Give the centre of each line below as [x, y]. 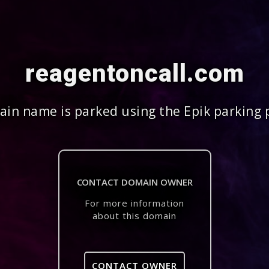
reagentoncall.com [134, 73]
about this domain [134, 216]
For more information [134, 203]
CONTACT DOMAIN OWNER [134, 182]
